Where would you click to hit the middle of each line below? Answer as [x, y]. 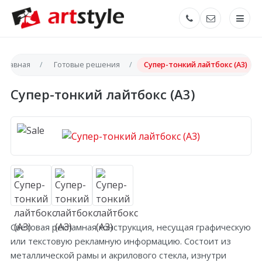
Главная [16, 64]
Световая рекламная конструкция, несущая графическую [131, 227]
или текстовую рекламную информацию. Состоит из [121, 241]
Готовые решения [87, 64]
